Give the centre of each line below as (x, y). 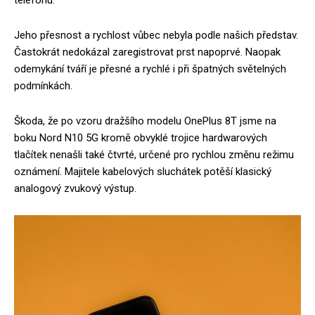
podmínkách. (43, 86)
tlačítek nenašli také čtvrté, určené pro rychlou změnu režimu (154, 155)
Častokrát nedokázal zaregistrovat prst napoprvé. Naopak (147, 52)
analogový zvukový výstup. (75, 188)
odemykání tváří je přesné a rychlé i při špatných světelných (150, 69)
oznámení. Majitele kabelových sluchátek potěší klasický (143, 172)
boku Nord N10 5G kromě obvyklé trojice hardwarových (141, 138)
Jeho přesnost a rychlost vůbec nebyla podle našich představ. (156, 35)
